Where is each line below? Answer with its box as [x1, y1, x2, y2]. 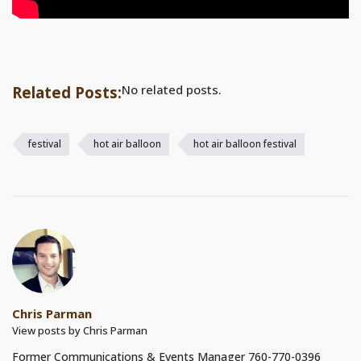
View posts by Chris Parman [12, 323, 147, 338]
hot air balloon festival [193, 137, 297, 151]
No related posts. [122, 81, 222, 98]
